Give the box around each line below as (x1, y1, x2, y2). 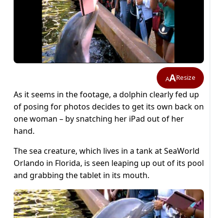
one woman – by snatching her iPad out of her (14, 113, 184, 124)
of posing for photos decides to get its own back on (14, 101, 204, 112)
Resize (176, 73, 195, 82)
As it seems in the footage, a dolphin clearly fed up (14, 89, 199, 100)
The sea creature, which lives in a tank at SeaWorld (14, 145, 200, 156)
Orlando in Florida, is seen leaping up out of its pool (14, 157, 204, 168)
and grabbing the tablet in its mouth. (14, 169, 149, 181)
